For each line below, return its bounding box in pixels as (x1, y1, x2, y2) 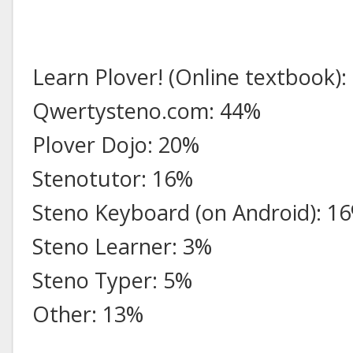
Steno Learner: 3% (32, 231, 212, 261)
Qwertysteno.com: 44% (32, 95, 261, 125)
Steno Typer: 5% (32, 265, 192, 295)
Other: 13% (32, 299, 143, 329)
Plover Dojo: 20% (32, 129, 199, 159)
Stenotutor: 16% (32, 163, 193, 193)
